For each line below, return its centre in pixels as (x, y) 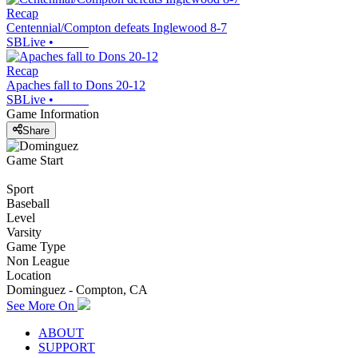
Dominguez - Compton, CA (77, 289)
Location (29, 275)
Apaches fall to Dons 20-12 (76, 86)
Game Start (35, 160)
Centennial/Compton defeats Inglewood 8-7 (117, 28)
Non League (38, 261)
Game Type (36, 246)
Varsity (24, 232)
